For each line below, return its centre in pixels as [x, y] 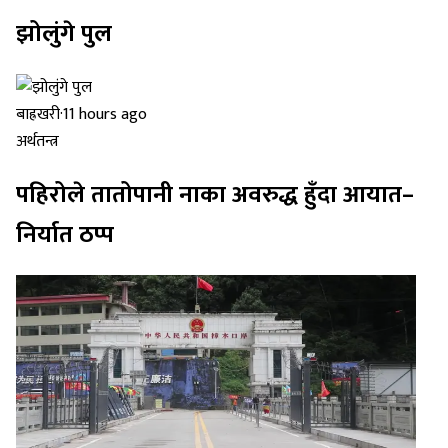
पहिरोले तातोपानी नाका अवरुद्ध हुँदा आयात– [215, 195]
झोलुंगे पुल [64, 34]
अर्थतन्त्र [37, 142]
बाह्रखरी [38, 115]
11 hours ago [105, 115]
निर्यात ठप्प [65, 235]
